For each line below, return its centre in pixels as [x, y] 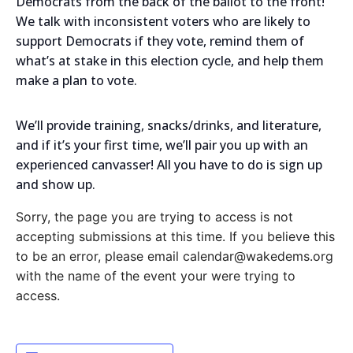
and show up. [56, 184]
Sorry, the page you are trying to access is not [154, 216]
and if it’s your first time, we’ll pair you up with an [162, 145]
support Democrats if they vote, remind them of [160, 41]
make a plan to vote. [76, 80]
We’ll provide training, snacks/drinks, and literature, [169, 125]
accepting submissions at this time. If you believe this [175, 236]
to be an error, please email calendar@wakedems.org [175, 256]
